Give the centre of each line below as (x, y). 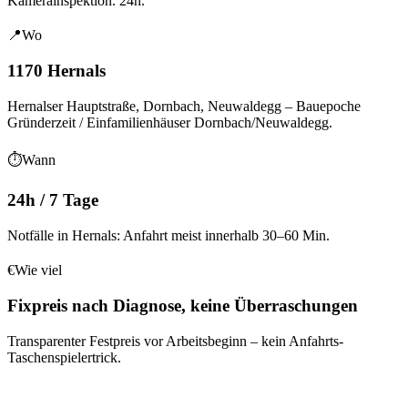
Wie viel (38, 270)
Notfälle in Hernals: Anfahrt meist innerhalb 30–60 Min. (168, 236)
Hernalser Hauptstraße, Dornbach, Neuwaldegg (144, 106)
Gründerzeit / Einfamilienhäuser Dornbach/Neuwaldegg (168, 122)
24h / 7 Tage (53, 200)
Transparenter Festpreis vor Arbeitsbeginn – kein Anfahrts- (175, 341)
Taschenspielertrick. (64, 357)
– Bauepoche (321, 106)
